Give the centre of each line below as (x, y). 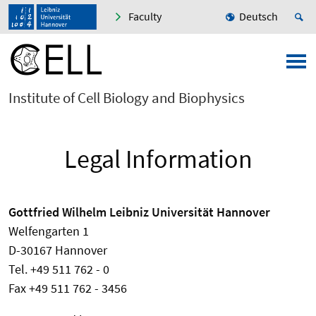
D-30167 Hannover (58, 250)
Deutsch (259, 17)
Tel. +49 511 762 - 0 (59, 269)
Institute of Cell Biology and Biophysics (127, 98)
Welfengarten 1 (49, 231)
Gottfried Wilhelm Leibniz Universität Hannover (139, 212)
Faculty (145, 17)
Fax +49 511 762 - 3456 (68, 288)
